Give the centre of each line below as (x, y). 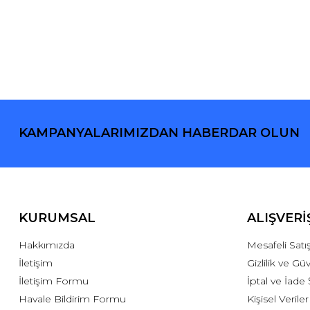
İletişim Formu (53, 281)
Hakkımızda (46, 245)
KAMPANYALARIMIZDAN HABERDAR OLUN (159, 133)
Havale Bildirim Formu (72, 299)
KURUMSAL (57, 218)
